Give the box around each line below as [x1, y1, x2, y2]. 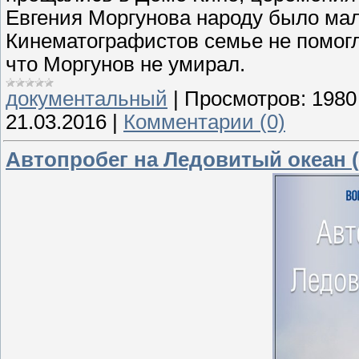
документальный [6, 87, 167, 110]
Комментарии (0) [123, 110, 285, 133]
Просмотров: [184, 87, 306, 110]
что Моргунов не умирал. [6, 52, 245, 75]
